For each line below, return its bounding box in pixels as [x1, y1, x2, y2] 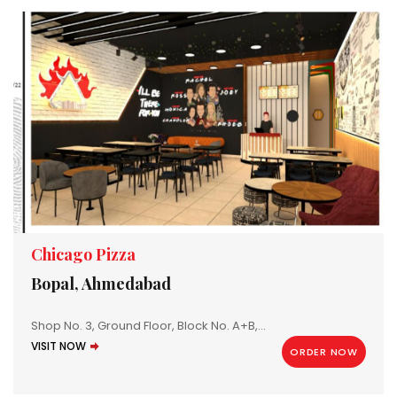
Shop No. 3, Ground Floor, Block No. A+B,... [31, 317, 266, 335]
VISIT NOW [31, 339, 86, 354]
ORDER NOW [290, 345, 358, 360]
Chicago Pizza [31, 244, 136, 266]
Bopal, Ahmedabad [31, 273, 171, 295]
